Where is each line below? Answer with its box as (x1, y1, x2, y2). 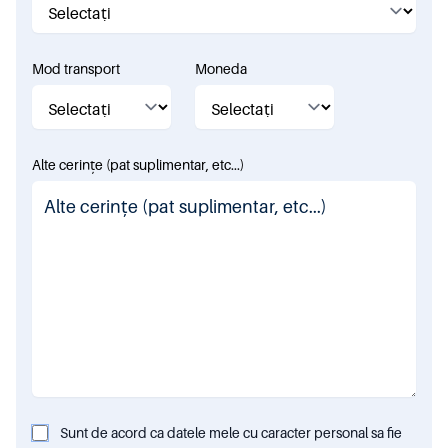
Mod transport (32, 61, 120, 77)
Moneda (195, 61, 248, 77)
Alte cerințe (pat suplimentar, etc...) (32, 157, 244, 173)
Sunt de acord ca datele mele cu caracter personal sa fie (60, 425, 402, 441)
